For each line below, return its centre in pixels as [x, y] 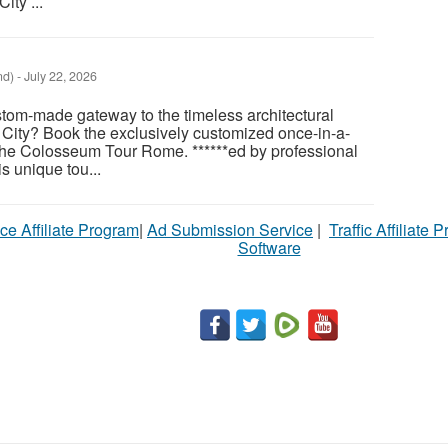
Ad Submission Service [230, 230]
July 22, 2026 [59, 76]
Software [269, 248]
